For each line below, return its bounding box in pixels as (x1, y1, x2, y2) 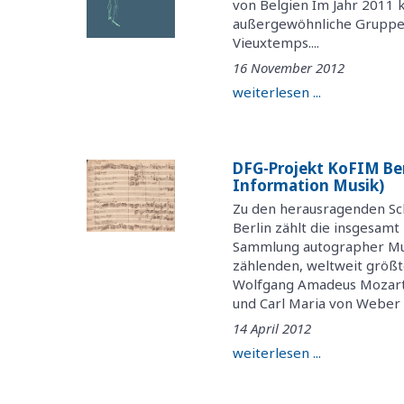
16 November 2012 (233, 58, 345, 77)
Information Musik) (233, 175, 385, 197)
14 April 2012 (233, 318, 312, 337)
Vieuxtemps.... (233, 33, 320, 52)
